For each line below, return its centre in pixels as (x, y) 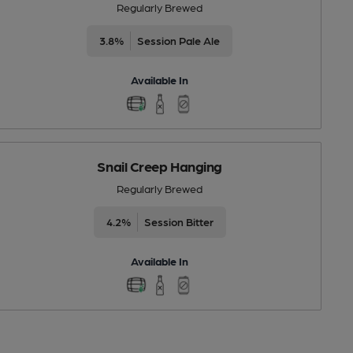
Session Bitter (178, 221)
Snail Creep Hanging (160, 165)
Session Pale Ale (179, 40)
